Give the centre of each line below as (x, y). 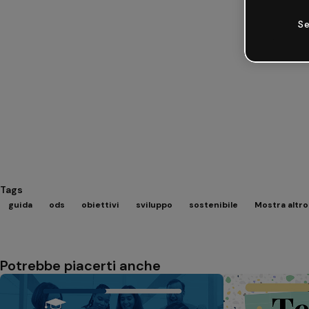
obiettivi (100, 205)
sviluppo (154, 205)
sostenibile (213, 205)
